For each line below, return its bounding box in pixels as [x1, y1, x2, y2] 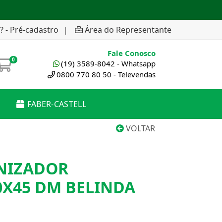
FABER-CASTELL [27, 99, 86, 110]
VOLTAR [124, 123, 155, 134]
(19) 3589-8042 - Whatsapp [61, 58, 156, 68]
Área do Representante [85, 24, 171, 35]
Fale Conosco [108, 48, 156, 58]
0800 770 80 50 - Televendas [56, 69, 156, 79]
